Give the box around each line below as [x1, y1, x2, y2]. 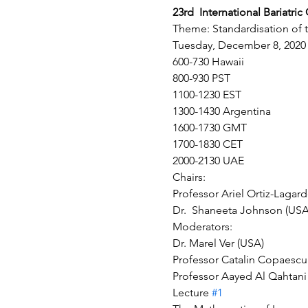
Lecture [172, 286, 212, 299]
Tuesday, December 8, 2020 [172, 38, 306, 52]
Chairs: [172, 170, 206, 184]
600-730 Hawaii [172, 55, 244, 68]
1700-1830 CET [172, 137, 243, 151]
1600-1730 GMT [172, 121, 247, 134]
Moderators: [172, 220, 232, 233]
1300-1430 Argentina [172, 104, 271, 118]
